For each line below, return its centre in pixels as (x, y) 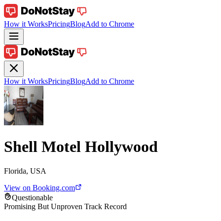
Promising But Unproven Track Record (65, 206)
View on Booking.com (39, 187)
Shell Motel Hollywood (81, 147)
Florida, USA (25, 171)
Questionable (32, 197)
